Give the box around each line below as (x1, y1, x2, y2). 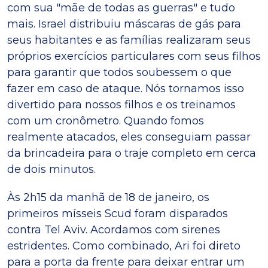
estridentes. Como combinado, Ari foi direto (7, 239, 240, 252)
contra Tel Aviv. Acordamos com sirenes (7, 223, 220, 236)
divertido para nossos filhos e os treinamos (7, 98, 236, 111)
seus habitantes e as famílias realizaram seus (7, 33, 251, 47)
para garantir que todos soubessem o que (7, 65, 232, 79)
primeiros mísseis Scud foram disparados (7, 206, 228, 220)
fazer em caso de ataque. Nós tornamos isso (7, 81, 244, 95)
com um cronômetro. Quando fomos (7, 114, 204, 127)
